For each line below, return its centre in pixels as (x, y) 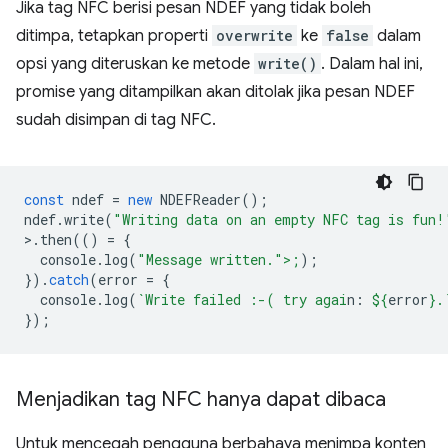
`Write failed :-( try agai (242, 300)
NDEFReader (200, 200)
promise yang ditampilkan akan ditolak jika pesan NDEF (215, 92)
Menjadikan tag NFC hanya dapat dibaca (201, 400)
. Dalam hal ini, (372, 64)
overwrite (254, 36)
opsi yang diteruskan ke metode (135, 64)
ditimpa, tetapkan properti (114, 36)
